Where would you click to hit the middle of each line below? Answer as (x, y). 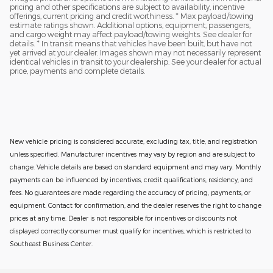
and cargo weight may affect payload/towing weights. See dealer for (131, 34)
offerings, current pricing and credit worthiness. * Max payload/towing (132, 16)
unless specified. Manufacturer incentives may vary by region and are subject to (132, 154)
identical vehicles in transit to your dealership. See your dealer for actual (136, 62)
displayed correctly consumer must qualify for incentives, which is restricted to (130, 231)
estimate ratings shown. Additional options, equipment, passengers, (130, 25)
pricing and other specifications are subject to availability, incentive (127, 7)
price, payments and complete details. (77, 71)
